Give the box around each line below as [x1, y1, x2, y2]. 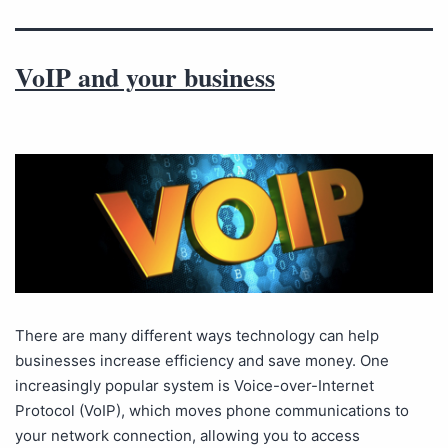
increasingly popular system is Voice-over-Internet [15, 376, 374, 396]
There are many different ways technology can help [15, 326, 379, 346]
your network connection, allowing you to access [15, 426, 360, 446]
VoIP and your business [15, 58, 275, 96]
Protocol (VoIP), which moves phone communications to [15, 401, 409, 421]
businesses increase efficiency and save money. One [15, 351, 389, 371]
